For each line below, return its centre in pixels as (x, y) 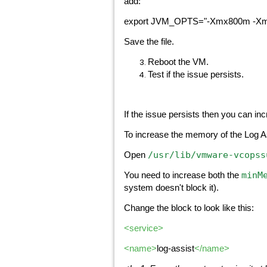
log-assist (176, 249)
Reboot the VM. (178, 62)
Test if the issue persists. (196, 74)
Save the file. (149, 42)
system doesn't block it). (171, 188)
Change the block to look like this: (189, 208)
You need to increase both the (183, 175)
